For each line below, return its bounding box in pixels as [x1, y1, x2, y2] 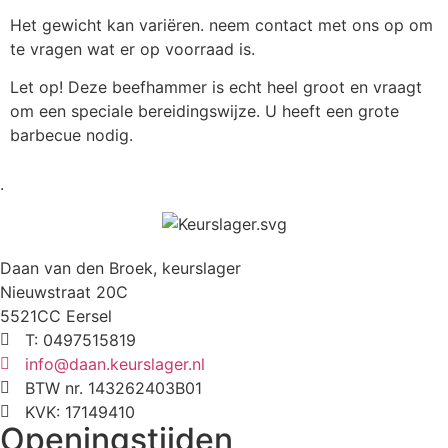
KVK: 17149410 [25, 401, 135, 422]
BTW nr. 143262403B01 [25, 377, 202, 398]
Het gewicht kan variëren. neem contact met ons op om [10, 15, 433, 35]
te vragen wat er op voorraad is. [10, 39, 255, 59]
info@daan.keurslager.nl [25, 353, 205, 374]
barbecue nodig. [10, 125, 133, 146]
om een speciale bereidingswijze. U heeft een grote [10, 101, 399, 122]
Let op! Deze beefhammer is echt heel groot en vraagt [10, 77, 422, 98]
